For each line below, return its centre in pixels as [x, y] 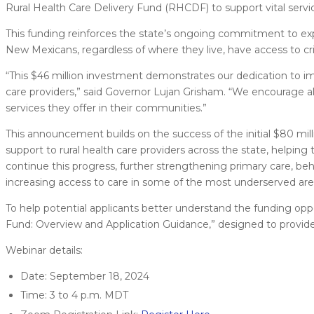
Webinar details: [44, 250]
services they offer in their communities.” [106, 108]
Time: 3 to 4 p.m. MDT [74, 295]
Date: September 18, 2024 [85, 276]
